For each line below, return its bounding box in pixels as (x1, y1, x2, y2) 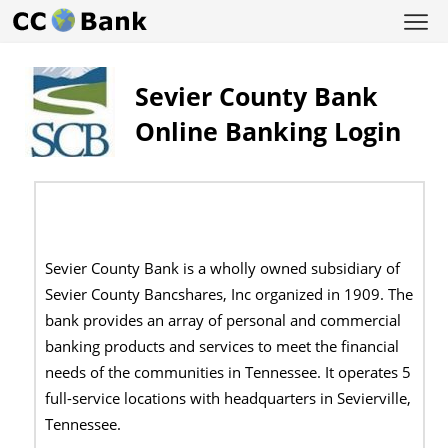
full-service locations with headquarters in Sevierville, (45, 387, 412, 409)
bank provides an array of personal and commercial (45, 309, 402, 331)
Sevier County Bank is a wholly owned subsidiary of (45, 257, 401, 279)
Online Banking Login (135, 114, 401, 148)
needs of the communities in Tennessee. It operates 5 (45, 361, 412, 383)
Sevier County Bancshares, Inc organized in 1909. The (45, 283, 414, 305)
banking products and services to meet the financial (45, 335, 400, 357)
